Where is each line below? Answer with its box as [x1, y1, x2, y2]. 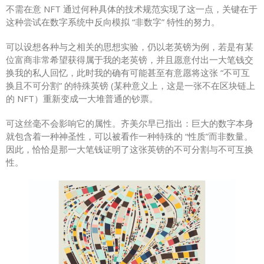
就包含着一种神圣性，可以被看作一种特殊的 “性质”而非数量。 [6, 130, 253, 142]
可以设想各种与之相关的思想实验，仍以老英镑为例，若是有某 [6, 40, 253, 52]
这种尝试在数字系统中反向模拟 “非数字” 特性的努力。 [6, 15, 220, 28]
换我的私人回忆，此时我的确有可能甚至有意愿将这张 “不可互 [6, 66, 250, 78]
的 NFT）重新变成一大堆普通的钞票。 [6, 92, 158, 104]
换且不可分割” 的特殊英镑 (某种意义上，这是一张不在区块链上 [6, 79, 255, 91]
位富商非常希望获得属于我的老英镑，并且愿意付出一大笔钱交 [6, 53, 253, 65]
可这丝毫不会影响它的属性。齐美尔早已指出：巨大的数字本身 [6, 117, 253, 129]
